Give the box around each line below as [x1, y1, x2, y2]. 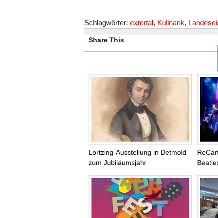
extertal [130, 18, 153, 27]
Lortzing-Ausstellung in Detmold [89, 148, 186, 156]
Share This [89, 36, 124, 44]
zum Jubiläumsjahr [89, 158, 146, 166]
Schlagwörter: [84, 18, 130, 27]
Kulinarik [157, 18, 184, 27]
